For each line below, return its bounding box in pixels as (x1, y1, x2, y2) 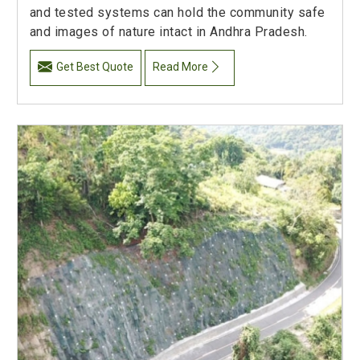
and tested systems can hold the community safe (29, 4, 325, 20)
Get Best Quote (55, 59, 133, 73)
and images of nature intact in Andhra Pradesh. (29, 23, 308, 39)
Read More (153, 59, 209, 73)
